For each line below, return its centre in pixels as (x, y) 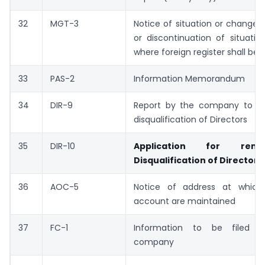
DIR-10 (63, 146)
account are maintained (185, 201)
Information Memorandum (189, 79)
